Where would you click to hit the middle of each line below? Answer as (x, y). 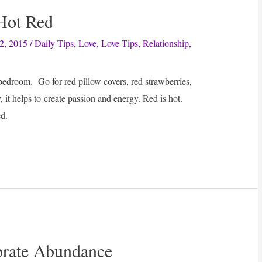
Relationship (166, 43)
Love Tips (120, 43)
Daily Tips (54, 43)
